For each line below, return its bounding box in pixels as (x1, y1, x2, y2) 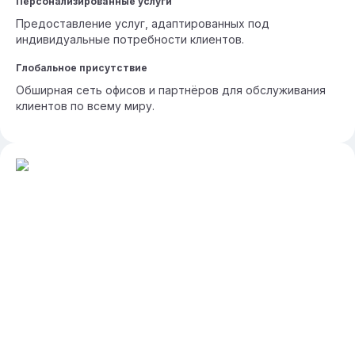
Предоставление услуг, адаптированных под (16, 17, 269, 30)
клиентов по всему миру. (16, 99, 155, 113)
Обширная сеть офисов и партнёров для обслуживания (16, 83, 326, 97)
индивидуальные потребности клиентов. (16, 32, 244, 46)
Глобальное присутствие (16, 62, 147, 74)
